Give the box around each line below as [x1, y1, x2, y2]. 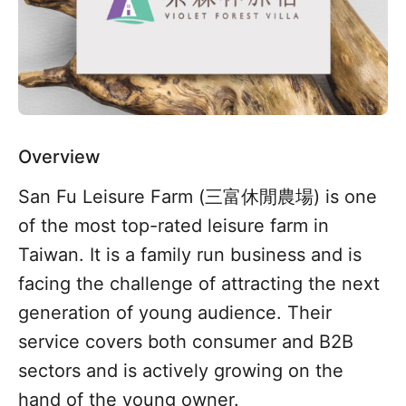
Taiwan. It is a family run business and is [18, 243, 362, 266]
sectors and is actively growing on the [18, 359, 343, 382]
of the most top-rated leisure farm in [18, 214, 329, 237]
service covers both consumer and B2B [18, 330, 353, 353]
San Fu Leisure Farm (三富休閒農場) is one [18, 185, 377, 208]
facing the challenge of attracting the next [18, 272, 380, 295]
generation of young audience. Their [18, 301, 332, 324]
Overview [18, 145, 101, 168]
